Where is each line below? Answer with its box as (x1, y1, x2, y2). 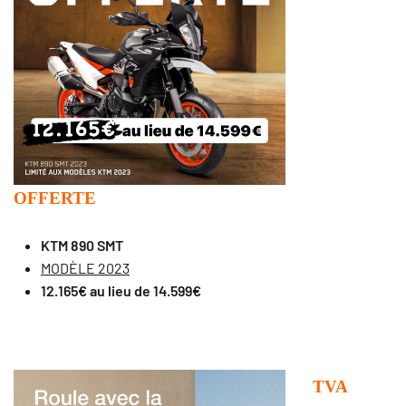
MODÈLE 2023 (41, 259, 130, 277)
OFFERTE (14, 188, 96, 208)
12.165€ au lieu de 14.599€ (41, 282, 201, 300)
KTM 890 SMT (41, 237, 123, 255)
